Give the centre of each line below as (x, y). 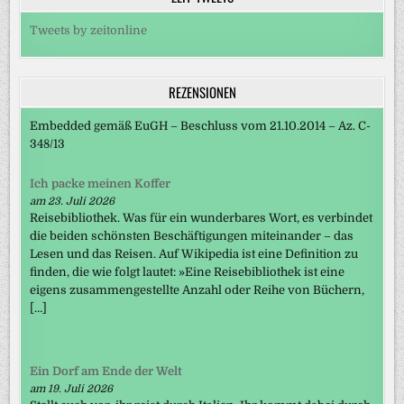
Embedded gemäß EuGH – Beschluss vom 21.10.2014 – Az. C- (201, 126)
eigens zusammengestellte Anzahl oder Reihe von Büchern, (197, 290)
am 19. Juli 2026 (72, 388)
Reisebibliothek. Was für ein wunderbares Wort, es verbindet (202, 218)
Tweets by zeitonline (89, 31)
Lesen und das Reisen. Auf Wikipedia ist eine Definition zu (194, 254)
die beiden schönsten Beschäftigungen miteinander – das (192, 236)
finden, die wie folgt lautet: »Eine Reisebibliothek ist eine (188, 272)
